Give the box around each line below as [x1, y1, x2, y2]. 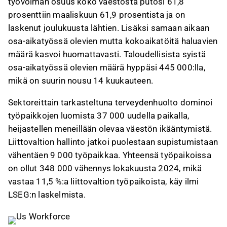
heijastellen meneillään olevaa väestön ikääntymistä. [8, 124, 212, 134]
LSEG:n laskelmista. [8, 190, 86, 200]
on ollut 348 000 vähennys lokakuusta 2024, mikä [8, 163, 202, 173]
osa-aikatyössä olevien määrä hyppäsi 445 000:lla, [8, 62, 205, 72]
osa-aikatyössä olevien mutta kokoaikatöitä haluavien [8, 36, 218, 46]
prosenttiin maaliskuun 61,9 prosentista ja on [8, 10, 185, 20]
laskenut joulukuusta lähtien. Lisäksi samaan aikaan [8, 23, 210, 33]
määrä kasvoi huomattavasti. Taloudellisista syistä [8, 49, 206, 59]
